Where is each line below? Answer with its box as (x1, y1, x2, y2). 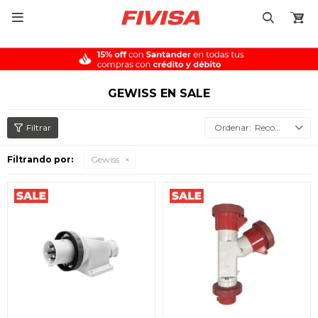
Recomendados (255, 122, 275, 133)
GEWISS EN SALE (108, 87, 210, 100)
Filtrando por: (7, 154, 73, 165)
